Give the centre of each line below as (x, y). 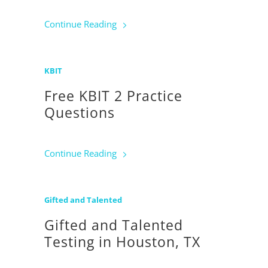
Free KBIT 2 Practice (113, 96)
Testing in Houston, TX (122, 242)
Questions (80, 113)
